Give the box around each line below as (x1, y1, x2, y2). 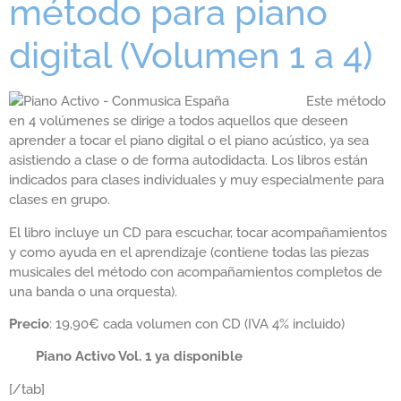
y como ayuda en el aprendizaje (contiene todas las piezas (9, 243, 369, 260)
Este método (306, 93, 386, 110)
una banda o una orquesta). (9, 283, 177, 300)
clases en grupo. (9, 192, 110, 209)
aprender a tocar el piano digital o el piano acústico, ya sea (9, 132, 369, 149)
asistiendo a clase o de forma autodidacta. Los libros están (9, 152, 368, 169)
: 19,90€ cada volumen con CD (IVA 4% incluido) (49, 315, 345, 332)
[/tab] (9, 380, 45, 397)
